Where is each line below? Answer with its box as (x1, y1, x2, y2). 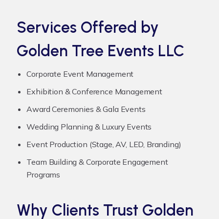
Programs (26, 169, 61, 179)
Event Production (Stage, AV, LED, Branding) (26, 139, 181, 149)
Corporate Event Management (26, 68, 134, 79)
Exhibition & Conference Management (26, 86, 162, 96)
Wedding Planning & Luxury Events (26, 121, 152, 131)
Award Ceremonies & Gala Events (26, 104, 146, 114)
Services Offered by (17, 18, 159, 37)
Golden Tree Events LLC (17, 41, 185, 60)
